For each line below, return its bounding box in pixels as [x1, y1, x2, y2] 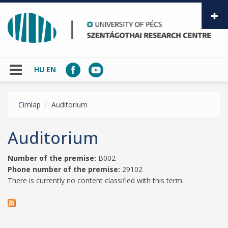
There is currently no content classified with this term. [8, 175, 184, 185]
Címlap [18, 99, 41, 109]
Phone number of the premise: [8, 164, 122, 174]
